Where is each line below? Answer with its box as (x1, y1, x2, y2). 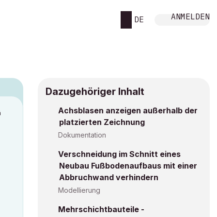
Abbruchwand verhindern (59, 172, 158, 182)
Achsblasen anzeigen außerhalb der (58, 106, 198, 115)
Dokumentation (58, 131, 106, 139)
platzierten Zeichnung (59, 117, 145, 127)
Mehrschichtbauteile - (58, 204, 144, 214)
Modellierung (58, 186, 100, 194)
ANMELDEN (171, 11, 210, 21)
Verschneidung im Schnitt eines (58, 149, 181, 159)
